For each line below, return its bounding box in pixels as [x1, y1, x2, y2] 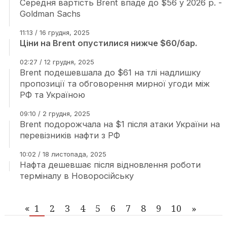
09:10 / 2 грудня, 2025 [19, 109, 90, 118]
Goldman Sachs [19, 9, 81, 19]
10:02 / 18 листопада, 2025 [19, 150, 106, 159]
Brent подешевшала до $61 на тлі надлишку [19, 67, 201, 78]
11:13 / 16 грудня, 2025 [19, 28, 90, 37]
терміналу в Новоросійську [19, 171, 134, 181]
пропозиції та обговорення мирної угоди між [19, 79, 210, 89]
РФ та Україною [19, 90, 85, 100]
